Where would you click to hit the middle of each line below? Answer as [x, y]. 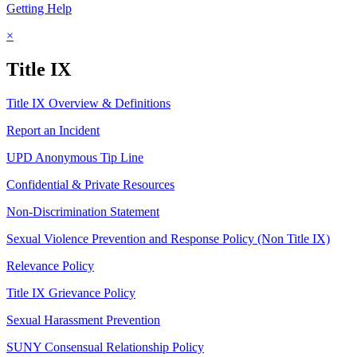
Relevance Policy [50, 265]
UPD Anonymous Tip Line [75, 157]
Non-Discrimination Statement [83, 211]
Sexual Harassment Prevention [83, 320]
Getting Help [39, 9]
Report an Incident [53, 130]
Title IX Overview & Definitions [88, 103]
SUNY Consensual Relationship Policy [105, 347]
